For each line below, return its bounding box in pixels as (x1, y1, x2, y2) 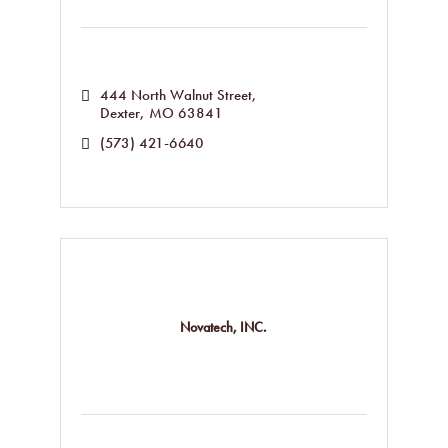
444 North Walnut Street (99, 85, 252, 105)
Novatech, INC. (180, 317, 268, 336)
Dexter (99, 103, 140, 123)
